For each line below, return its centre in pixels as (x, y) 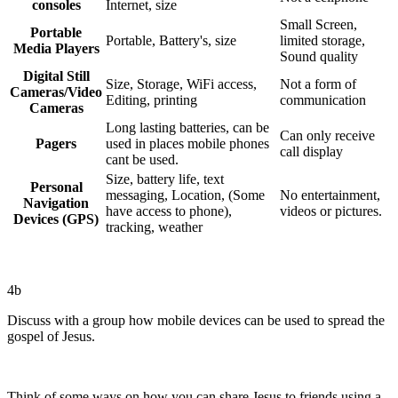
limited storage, (322, 40)
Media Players (56, 48)
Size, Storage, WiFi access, (181, 84)
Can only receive (327, 135)
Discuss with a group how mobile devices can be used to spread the (196, 320)
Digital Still (56, 76)
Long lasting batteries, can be (187, 127)
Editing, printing (151, 99)
